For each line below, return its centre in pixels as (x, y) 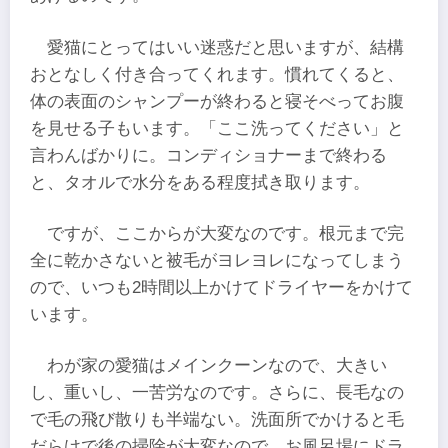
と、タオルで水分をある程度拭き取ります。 (200, 182)
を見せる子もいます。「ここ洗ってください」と (217, 128)
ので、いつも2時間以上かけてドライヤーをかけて (221, 287)
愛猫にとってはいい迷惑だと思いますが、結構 (226, 47)
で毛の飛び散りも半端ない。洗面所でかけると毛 (217, 420)
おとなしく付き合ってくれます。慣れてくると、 (217, 74)
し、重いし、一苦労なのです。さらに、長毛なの (217, 393)
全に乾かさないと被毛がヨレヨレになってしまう (217, 260)
